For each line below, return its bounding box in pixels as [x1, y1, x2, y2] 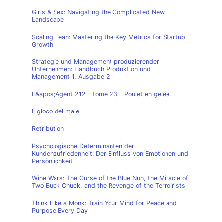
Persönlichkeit [32, 157, 73, 165]
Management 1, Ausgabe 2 [32, 73, 110, 80]
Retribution [32, 125, 64, 132]
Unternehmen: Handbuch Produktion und [32, 65, 151, 73]
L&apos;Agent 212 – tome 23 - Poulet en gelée [32, 90, 169, 98]
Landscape [32, 16, 64, 23]
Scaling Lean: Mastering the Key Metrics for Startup [32, 33, 185, 41]
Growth [32, 41, 53, 48]
